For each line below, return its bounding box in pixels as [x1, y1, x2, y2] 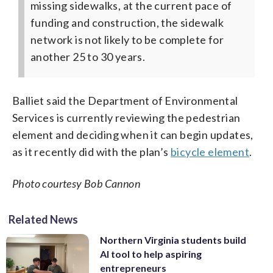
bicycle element [171, 144, 250, 158]
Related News [9, 212, 78, 226]
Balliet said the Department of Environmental [12, 93, 238, 107]
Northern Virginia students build [100, 233, 246, 246]
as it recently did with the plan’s [12, 144, 171, 158]
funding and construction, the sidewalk [30, 15, 224, 29]
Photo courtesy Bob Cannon [12, 176, 140, 190]
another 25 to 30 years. [30, 49, 146, 63]
